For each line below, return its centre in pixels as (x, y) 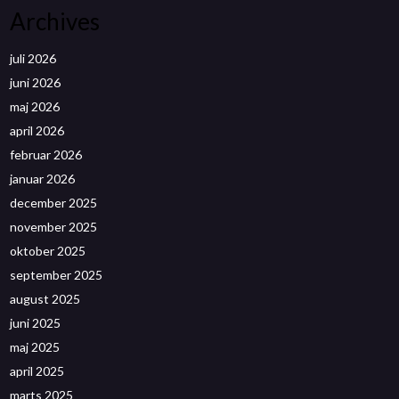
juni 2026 (36, 83)
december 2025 (54, 203)
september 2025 (57, 275)
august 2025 (45, 299)
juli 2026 (33, 59)
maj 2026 (35, 107)
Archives (55, 22)
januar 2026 (43, 179)
